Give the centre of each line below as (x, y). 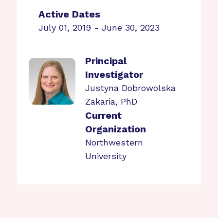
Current (104, 115)
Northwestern (114, 142)
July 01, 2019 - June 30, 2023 (99, 27)
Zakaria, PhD (111, 101)
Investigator (114, 74)
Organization (116, 129)
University (106, 156)
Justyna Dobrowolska (131, 88)
